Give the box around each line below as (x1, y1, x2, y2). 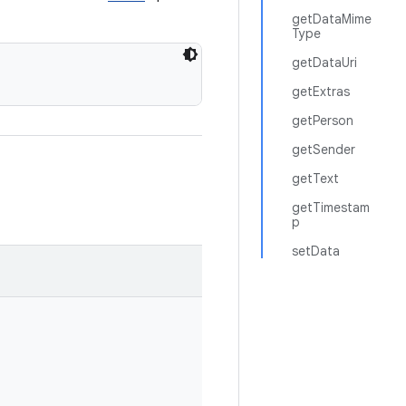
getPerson (292, 112, 353, 129)
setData (292, 243, 340, 259)
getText (292, 170, 339, 187)
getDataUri (292, 54, 357, 71)
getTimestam (292, 199, 370, 216)
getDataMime (292, 11, 372, 27)
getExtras (292, 83, 350, 100)
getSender (292, 141, 355, 158)
